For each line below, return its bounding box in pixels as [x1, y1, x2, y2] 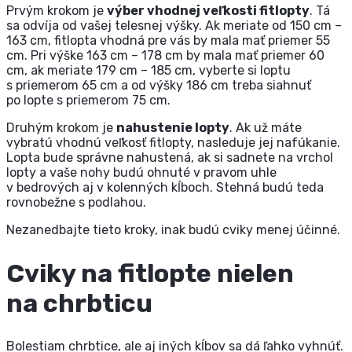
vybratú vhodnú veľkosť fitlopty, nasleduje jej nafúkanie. [6, 135, 340, 151]
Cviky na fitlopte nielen [6, 258, 294, 288]
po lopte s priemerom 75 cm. [6, 93, 170, 108]
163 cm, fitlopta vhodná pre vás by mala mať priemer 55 [6, 33, 330, 49]
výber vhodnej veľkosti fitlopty [107, 3, 310, 19]
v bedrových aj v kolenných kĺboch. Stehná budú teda [6, 180, 324, 196]
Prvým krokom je [6, 3, 107, 19]
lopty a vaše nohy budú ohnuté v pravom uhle [6, 165, 277, 181]
